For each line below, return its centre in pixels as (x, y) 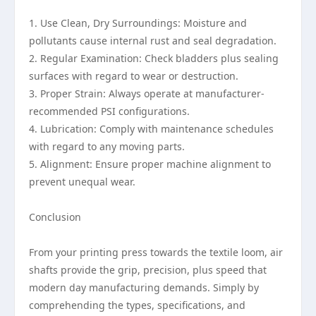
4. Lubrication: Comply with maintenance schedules (151, 129)
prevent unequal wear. (82, 182)
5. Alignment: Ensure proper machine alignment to (150, 164)
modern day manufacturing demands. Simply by (144, 287)
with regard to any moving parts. (107, 146)
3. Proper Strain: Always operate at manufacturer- (147, 93)
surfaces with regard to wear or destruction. (134, 76)
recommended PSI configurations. (109, 111)
